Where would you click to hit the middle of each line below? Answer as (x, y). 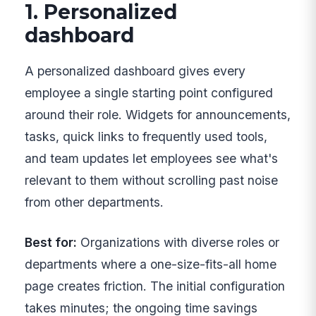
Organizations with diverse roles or (178, 243)
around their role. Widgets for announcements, (158, 114)
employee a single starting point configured (149, 92)
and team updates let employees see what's (152, 158)
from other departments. (95, 202)
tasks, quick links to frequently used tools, (146, 136)
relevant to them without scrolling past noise (152, 180)
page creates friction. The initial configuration (155, 286)
